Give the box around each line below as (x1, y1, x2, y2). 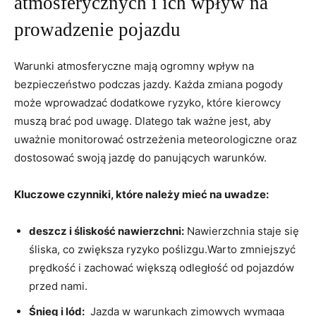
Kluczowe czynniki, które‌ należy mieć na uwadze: (14, 187, 269, 201)
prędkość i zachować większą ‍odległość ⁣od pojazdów (29, 260, 294, 274)
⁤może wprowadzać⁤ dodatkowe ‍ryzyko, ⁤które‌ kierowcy (14, 95, 281, 109)
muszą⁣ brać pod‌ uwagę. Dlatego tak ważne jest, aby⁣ (14, 114, 271, 128)
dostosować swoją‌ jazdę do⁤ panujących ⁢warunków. (14, 150, 267, 164)
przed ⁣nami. (29, 279, 87, 293)
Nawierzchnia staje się (184, 224, 299, 238)
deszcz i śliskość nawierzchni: (29, 224, 184, 238)
